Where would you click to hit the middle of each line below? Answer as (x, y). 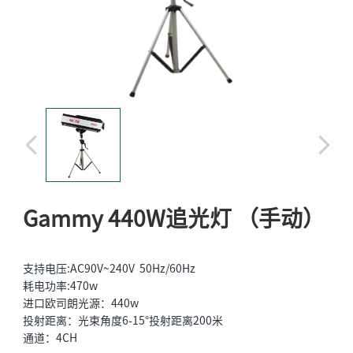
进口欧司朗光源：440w (83, 303)
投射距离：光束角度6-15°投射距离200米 (126, 320)
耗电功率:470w (61, 286)
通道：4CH (54, 338)
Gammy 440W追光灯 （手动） (174, 218)
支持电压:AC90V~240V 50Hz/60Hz (111, 268)
